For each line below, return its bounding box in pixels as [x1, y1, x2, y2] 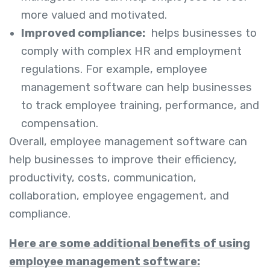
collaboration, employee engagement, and [9, 189, 229, 203]
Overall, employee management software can [9, 135, 247, 149]
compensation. [21, 117, 98, 131]
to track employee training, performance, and [21, 99, 259, 113]
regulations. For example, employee [21, 63, 207, 77]
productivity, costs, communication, [9, 171, 196, 185]
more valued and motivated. [21, 8, 167, 22]
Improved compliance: [21, 27, 145, 40]
